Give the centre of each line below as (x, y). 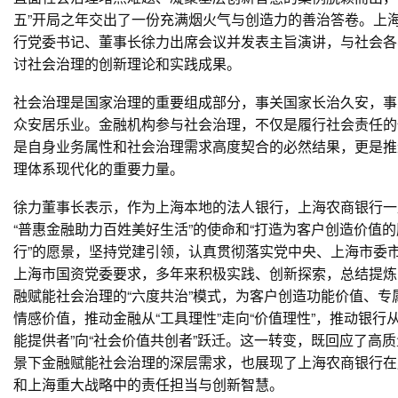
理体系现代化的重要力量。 (99, 168)
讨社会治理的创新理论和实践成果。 (127, 64)
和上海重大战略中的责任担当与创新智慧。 (148, 384)
